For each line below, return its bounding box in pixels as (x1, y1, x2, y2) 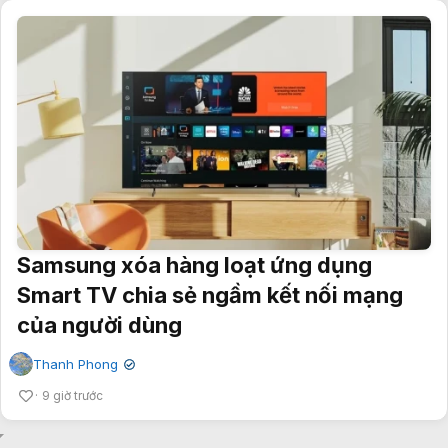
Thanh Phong (33, 356, 118, 373)
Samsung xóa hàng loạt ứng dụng (17, 252, 372, 279)
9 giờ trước (42, 388, 103, 404)
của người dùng (17, 312, 182, 339)
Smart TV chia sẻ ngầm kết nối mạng (17, 282, 403, 309)
